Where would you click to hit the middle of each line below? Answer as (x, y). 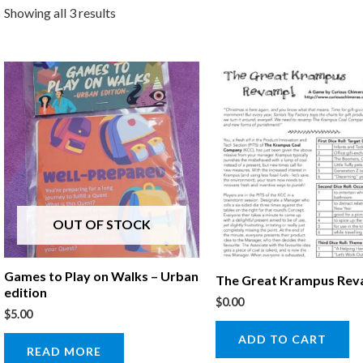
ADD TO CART (283, 339)
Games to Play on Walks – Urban (101, 275)
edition (25, 292)
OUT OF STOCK (101, 224)
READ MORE (64, 351)
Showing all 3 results (60, 12)
